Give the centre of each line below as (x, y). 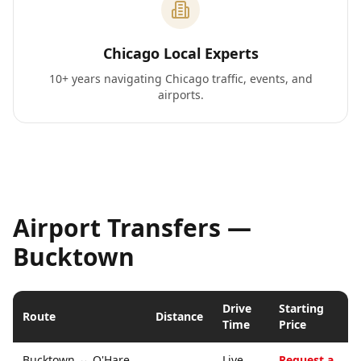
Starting (301, 308)
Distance (179, 316)
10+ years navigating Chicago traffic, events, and (180, 79)
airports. (180, 95)
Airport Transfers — (132, 228)
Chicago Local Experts (180, 53)
